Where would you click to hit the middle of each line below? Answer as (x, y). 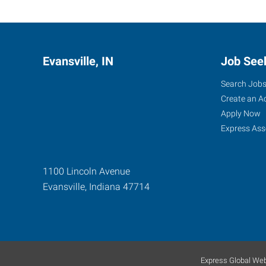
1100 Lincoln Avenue (86, 171)
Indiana (105, 187)
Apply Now (241, 113)
